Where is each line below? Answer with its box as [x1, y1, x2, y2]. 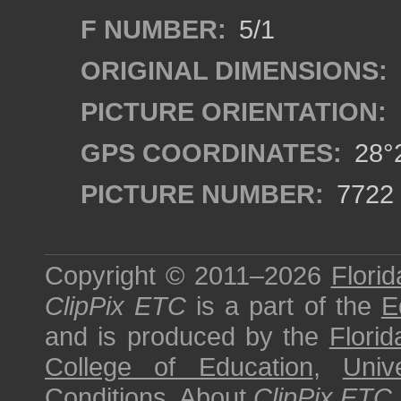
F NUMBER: [81, 14, 226, 44]
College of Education [45, 352, 313, 381]
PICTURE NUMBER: [81, 179, 324, 209]
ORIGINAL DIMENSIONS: [81, 55, 388, 85]
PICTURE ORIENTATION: [81, 97, 387, 126]
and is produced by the [45, 321, 329, 351]
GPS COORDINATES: [81, 138, 342, 167]
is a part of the [186, 291, 381, 320]
